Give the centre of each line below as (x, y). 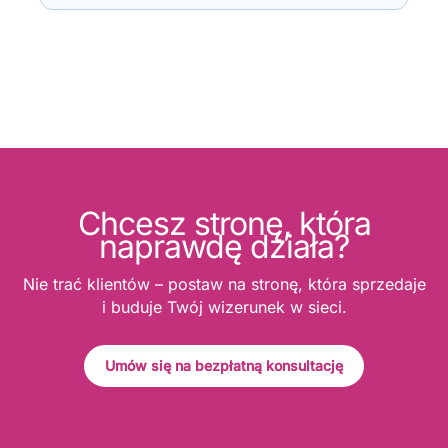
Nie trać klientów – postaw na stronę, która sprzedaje (224, 283)
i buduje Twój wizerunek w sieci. (224, 306)
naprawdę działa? (224, 246)
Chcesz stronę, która (224, 223)
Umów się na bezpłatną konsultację (224, 365)
